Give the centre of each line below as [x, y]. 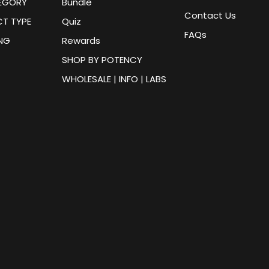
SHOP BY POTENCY [102, 59]
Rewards [81, 40]
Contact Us [210, 15]
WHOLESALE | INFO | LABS [114, 79]
